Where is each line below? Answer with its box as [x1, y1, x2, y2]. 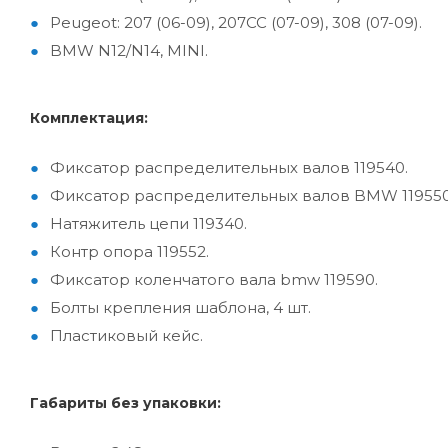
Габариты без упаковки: [30, 394, 221, 413]
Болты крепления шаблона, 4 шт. [50, 298, 311, 318]
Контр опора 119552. [50, 242, 209, 262]
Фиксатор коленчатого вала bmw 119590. [50, 270, 378, 290]
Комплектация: [30, 109, 148, 128]
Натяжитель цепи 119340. [50, 214, 247, 234]
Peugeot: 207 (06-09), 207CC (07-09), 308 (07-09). [50, 13, 422, 33]
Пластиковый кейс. [50, 326, 203, 346]
